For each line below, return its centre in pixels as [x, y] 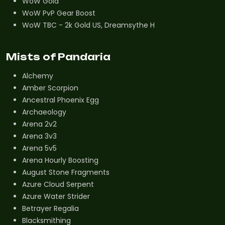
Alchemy [38, 76]
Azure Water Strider [56, 197]
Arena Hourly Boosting [60, 160]
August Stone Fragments [66, 173]
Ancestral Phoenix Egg [61, 100]
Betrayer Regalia [50, 209]
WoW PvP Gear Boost [59, 13]
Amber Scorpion [50, 88]
